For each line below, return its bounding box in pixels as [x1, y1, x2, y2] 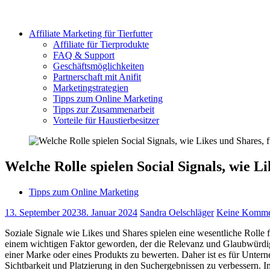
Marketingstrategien [53, 83, 128, 93]
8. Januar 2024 [81, 207, 137, 218]
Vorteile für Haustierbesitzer [53, 115, 159, 125]
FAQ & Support [53, 50, 115, 60]
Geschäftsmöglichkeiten [53, 61, 144, 71]
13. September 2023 [5, 207, 81, 218]
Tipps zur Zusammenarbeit [53, 104, 154, 115]
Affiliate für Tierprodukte [53, 39, 149, 49]
